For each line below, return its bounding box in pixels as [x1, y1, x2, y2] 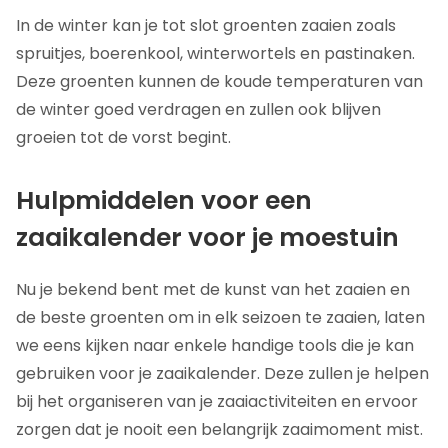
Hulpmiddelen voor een [16, 183, 312, 219]
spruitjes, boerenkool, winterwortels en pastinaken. [16, 42, 415, 66]
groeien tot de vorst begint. [16, 126, 231, 150]
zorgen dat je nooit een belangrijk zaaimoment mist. [16, 418, 423, 442]
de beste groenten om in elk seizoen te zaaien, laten [16, 306, 425, 330]
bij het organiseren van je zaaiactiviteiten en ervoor [16, 390, 418, 414]
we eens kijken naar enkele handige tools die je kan [16, 334, 414, 358]
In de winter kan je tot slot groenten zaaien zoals [16, 14, 396, 38]
